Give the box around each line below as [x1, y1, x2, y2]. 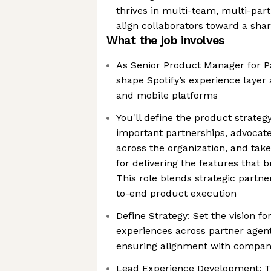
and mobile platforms [116, 90, 218, 101]
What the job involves [106, 33, 224, 47]
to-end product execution [116, 188, 237, 199]
